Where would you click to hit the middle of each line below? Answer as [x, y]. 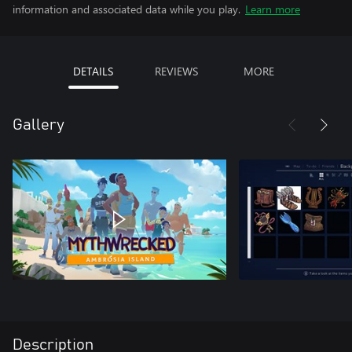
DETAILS [93, 71]
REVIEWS [176, 71]
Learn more [273, 9]
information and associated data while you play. [126, 9]
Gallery [38, 125]
